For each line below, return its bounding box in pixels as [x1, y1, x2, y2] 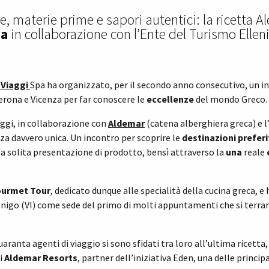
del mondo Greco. [196, 93, 267, 106]
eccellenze [147, 93, 196, 106]
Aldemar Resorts [4, 252, 77, 264]
